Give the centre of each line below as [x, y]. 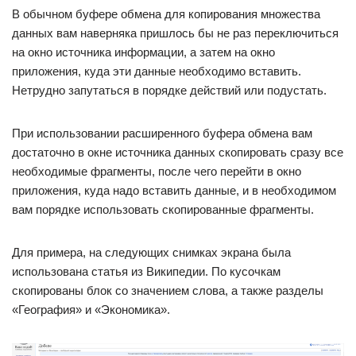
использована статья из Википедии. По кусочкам [146, 271]
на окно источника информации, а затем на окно [143, 52]
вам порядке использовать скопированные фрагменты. [163, 209]
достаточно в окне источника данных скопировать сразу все [178, 152]
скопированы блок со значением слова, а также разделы [168, 290]
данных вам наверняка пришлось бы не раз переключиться [175, 33]
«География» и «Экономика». [91, 309]
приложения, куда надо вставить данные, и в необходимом [174, 190]
